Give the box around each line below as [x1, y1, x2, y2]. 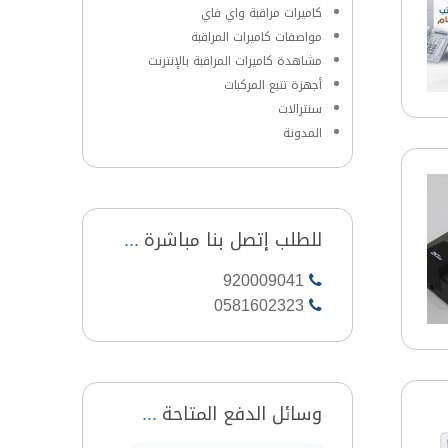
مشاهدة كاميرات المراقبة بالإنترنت [148, 50, 323, 72]
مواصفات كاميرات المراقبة [191, 26, 323, 48]
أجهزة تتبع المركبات [224, 74, 323, 96]
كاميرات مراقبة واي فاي [201, 2, 323, 24]
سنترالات [278, 98, 323, 120]
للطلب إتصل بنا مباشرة [144, 223, 323, 257]
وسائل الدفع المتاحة [162, 397, 323, 431]
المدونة [283, 122, 323, 144]
